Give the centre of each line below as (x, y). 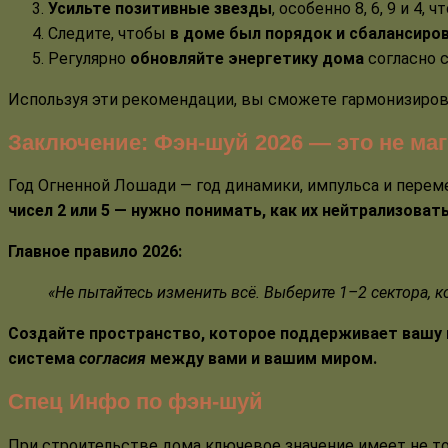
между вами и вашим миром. (261, 359)
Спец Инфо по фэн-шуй (135, 402)
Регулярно (89, 58)
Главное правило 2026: (95, 252)
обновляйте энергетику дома (247, 58)
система (43, 359)
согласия (112, 359)
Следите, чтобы (109, 33)
